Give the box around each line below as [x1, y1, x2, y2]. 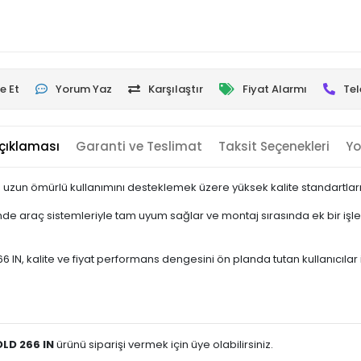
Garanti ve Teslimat [75, 138, 202, 155]
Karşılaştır [148, 81, 203, 97]
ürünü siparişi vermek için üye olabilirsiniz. [54, 337, 273, 352]
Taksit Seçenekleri [218, 138, 330, 155]
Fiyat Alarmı [243, 81, 307, 97]
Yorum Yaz [56, 81, 112, 97]
